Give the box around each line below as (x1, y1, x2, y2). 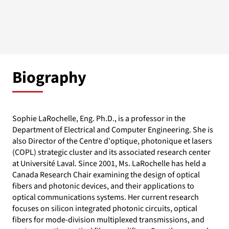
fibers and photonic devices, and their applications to (12, 180, 194, 192)
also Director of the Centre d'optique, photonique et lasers (12, 135, 212, 147)
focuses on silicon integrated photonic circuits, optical (12, 202, 197, 214)
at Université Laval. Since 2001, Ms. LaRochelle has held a (12, 157, 206, 169)
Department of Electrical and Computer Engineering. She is (12, 124, 213, 135)
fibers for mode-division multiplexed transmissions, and (12, 214, 204, 225)
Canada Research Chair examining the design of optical (12, 169, 200, 180)
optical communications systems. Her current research (12, 191, 199, 203)
